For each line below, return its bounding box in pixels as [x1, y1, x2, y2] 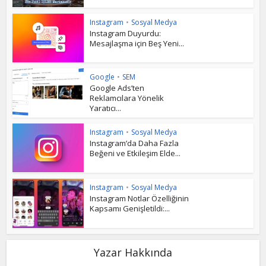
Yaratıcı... [90, 103, 122, 114]
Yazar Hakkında [94, 245, 172, 259]
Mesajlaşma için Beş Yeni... [90, 37, 185, 49]
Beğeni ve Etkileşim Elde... [90, 148, 181, 159]
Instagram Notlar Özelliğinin [90, 192, 189, 204]
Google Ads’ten [90, 83, 145, 94]
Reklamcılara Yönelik [90, 93, 164, 104]
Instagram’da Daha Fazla [90, 138, 179, 148]
